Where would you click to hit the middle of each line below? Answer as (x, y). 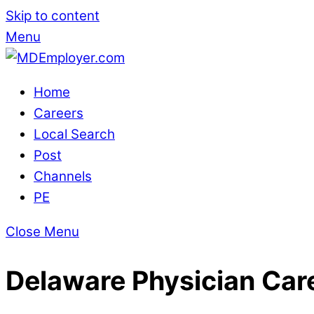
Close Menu (42, 231)
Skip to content (53, 16)
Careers (59, 113)
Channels (63, 176)
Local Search (74, 134)
